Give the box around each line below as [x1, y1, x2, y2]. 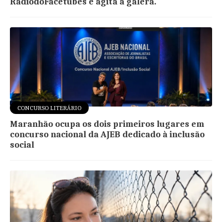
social [10, 139, 35, 150]
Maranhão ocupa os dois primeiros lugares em [10, 118, 205, 129]
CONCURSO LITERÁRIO [17, 104, 82, 111]
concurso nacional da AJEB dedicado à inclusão [10, 129, 205, 140]
